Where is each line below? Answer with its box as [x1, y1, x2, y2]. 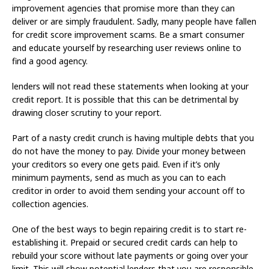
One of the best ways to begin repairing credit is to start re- [12, 223, 247, 235]
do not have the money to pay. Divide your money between [12, 145, 246, 157]
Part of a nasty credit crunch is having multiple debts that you [12, 132, 254, 144]
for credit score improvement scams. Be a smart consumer [12, 29, 244, 41]
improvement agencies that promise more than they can [12, 2, 235, 14]
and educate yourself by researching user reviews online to [12, 42, 241, 54]
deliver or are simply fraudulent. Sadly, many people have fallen [12, 16, 256, 28]
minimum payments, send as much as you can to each [12, 172, 226, 184]
